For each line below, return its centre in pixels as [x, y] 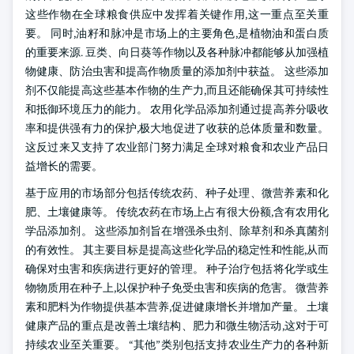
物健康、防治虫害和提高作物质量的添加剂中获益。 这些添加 [177, 71]
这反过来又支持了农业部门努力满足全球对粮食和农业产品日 [177, 147]
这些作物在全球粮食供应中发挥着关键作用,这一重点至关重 [177, 14]
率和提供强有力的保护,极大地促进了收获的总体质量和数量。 [177, 128]
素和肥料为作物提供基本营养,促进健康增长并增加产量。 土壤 [177, 307]
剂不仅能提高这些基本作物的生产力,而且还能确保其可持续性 [177, 90]
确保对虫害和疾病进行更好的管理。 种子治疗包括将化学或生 [177, 269]
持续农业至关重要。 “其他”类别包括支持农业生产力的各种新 [177, 345]
